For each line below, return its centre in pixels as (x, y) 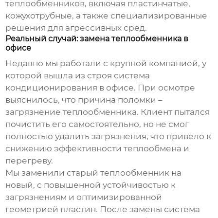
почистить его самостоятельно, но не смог (97, 124)
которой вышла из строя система (78, 76)
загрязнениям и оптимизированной (84, 197)
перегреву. (29, 161)
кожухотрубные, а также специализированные (107, 16)
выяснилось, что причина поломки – (84, 100)
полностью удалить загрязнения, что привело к (109, 136)
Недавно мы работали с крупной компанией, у (106, 64)
